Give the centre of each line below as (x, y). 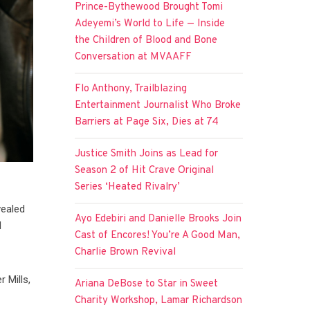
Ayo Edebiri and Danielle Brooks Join (158, 219)
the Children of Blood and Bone (146, 40)
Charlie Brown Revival (126, 252)
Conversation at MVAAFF (134, 57)
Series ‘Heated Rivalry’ (128, 187)
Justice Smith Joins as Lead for (147, 154)
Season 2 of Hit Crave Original (145, 170)
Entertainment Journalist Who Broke (158, 105)
